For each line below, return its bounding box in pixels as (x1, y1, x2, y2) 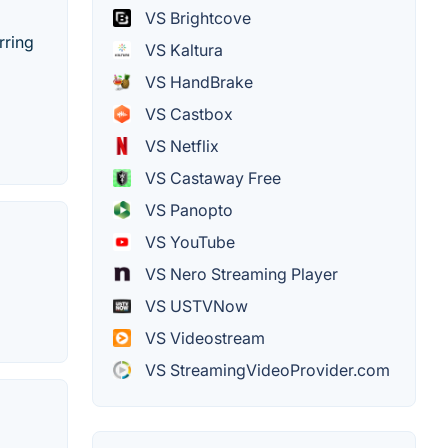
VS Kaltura (141, 40, 223, 61)
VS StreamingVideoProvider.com (141, 360, 390, 381)
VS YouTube (141, 232, 235, 253)
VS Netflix (141, 136, 219, 157)
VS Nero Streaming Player (141, 264, 338, 285)
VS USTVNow (141, 296, 248, 317)
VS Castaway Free (141, 168, 281, 189)
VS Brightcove (141, 8, 251, 29)
